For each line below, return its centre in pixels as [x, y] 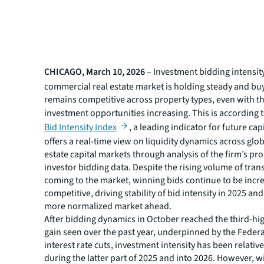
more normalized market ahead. [108, 207]
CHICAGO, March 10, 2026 [95, 72]
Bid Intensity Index [81, 127]
